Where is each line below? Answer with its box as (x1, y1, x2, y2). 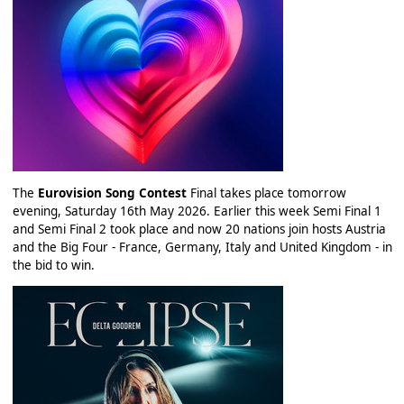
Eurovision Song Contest (37, 184, 187, 201)
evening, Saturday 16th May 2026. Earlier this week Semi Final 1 (12, 202, 381, 219)
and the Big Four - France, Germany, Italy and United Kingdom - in (12, 238, 392, 255)
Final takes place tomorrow (186, 184, 346, 201)
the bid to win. (12, 256, 95, 273)
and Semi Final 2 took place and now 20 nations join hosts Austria (12, 220, 386, 237)
